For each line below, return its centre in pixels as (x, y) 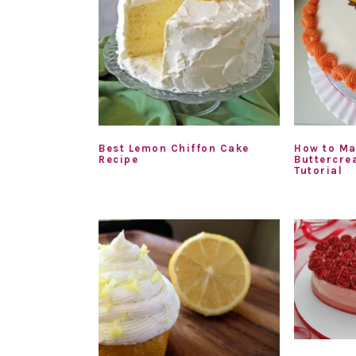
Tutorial (319, 170)
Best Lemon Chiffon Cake (174, 148)
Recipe (118, 159)
